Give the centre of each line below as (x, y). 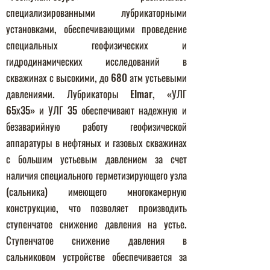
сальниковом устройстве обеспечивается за (96, 256)
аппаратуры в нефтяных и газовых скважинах (96, 143)
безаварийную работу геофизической (96, 126)
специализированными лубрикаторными (96, 12)
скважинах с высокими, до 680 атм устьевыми (96, 77)
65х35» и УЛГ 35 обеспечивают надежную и (96, 110)
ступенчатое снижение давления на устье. (96, 224)
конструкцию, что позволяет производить (96, 208)
